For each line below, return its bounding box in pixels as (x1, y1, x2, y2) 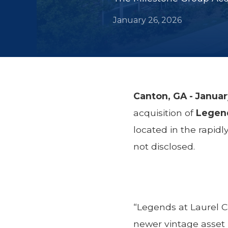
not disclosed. (133, 141, 195, 152)
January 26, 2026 (113, 15, 182, 25)
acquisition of (133, 107, 196, 118)
